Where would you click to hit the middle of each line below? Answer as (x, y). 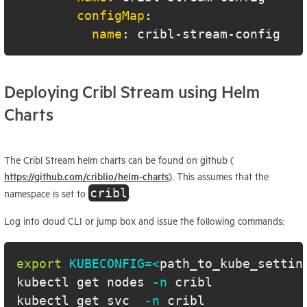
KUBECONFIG (107, 263)
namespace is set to (46, 194)
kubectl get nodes (84, 282)
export (39, 263)
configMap (111, 16)
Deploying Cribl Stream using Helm (132, 92)
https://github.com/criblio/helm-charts (86, 176)
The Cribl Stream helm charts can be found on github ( (119, 160)
